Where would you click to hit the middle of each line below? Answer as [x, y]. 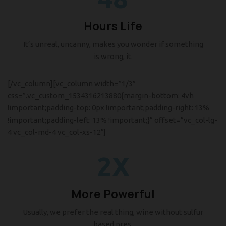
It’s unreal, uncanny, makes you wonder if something [113, 44]
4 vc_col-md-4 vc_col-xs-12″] [57, 132]
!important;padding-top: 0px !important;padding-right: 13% [108, 108]
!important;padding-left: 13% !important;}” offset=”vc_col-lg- [112, 120]
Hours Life [113, 26]
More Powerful [113, 194]
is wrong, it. [113, 56]
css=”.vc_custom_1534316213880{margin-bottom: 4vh [101, 96]
